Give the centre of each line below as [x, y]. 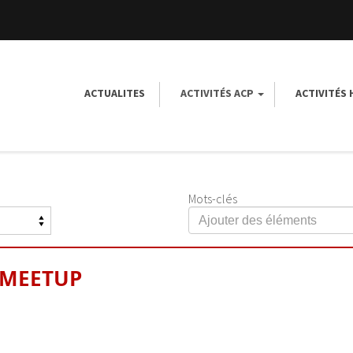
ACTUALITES [115, 93]
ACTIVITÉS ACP [217, 93]
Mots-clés [213, 199]
